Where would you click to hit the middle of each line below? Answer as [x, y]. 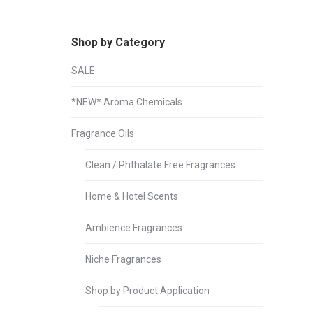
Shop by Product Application [147, 291]
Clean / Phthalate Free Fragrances [160, 165]
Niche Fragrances [123, 259]
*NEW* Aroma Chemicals [127, 102]
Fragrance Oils [103, 133]
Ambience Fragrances [134, 228]
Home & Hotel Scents [132, 196]
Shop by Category [118, 42]
